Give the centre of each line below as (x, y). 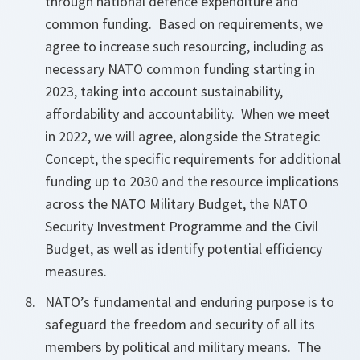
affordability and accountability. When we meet (188, 114)
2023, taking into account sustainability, (164, 91)
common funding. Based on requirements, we (184, 24)
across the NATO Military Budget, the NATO (176, 204)
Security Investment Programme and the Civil (182, 226)
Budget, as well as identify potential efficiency (184, 249)
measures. (76, 271)
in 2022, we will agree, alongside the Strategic (182, 136)
